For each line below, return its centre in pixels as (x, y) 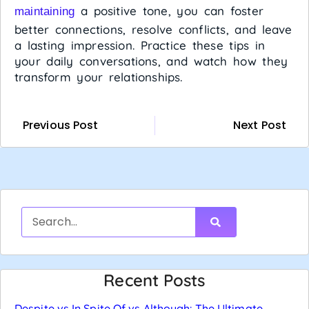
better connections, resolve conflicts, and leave (153, 29)
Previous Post (61, 125)
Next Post (260, 125)
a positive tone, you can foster (169, 10)
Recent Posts (154, 280)
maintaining (45, 11)
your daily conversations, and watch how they (151, 61)
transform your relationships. (99, 77)
